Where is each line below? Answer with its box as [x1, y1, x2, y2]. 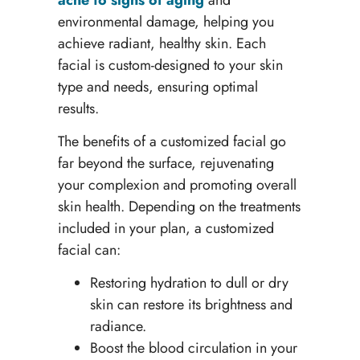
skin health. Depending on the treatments [57, 195, 301, 217]
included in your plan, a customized [57, 217, 274, 239]
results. [57, 97, 103, 119]
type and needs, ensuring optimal [57, 76, 258, 97]
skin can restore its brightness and [89, 294, 292, 316]
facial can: [57, 239, 121, 260]
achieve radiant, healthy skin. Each [57, 32, 266, 54]
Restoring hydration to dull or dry [89, 272, 288, 294]
